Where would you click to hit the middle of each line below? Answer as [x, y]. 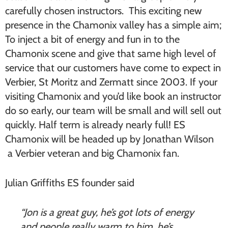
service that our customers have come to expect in [113, 68]
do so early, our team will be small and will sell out [113, 110]
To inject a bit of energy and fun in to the [92, 39]
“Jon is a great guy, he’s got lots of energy [107, 212]
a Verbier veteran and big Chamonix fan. [92, 153]
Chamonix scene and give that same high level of [111, 53]
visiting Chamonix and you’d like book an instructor [113, 96]
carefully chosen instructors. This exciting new [104, 11]
